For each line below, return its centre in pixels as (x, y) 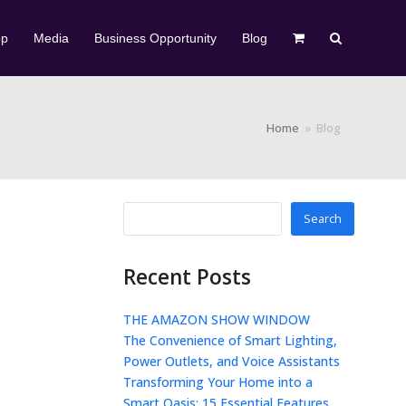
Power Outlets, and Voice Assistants (232, 361)
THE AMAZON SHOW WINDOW (217, 319)
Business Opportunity (155, 38)
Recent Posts (187, 277)
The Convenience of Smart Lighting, (230, 340)
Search (322, 218)
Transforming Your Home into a (218, 382)
